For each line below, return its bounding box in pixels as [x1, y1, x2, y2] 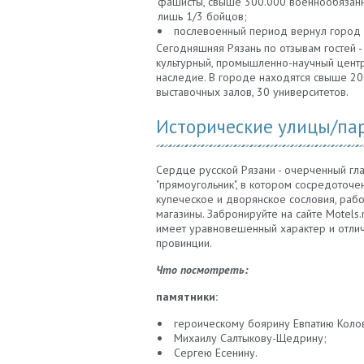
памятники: [156, 289, 218, 305]
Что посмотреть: [156, 262, 248, 278]
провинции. [156, 236, 212, 251]
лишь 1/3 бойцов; [158, 9, 247, 24]
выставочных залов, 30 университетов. [156, 84, 349, 100]
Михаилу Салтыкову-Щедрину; [174, 331, 327, 346]
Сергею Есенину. [174, 345, 258, 361]
